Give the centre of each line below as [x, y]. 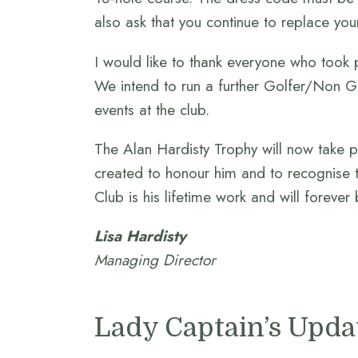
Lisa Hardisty [140, 236]
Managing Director [155, 260]
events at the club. [151, 109]
